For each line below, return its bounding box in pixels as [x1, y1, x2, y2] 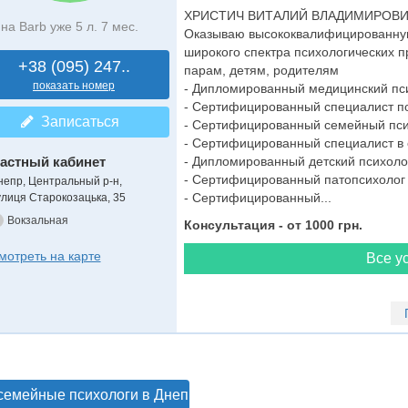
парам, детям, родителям [183, 63, 339, 77]
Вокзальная [6, 214, 68, 227]
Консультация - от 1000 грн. [183, 218, 362, 232]
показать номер [33, 79, 115, 92]
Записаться [33, 114, 119, 129]
